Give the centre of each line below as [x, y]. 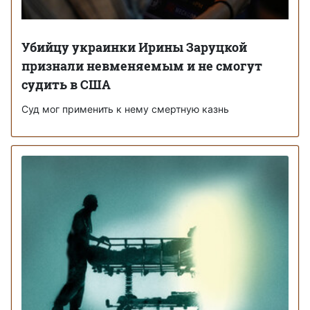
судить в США [66, 84]
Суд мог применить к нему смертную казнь [125, 109]
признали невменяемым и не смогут [142, 65]
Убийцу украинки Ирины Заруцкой [134, 47]
